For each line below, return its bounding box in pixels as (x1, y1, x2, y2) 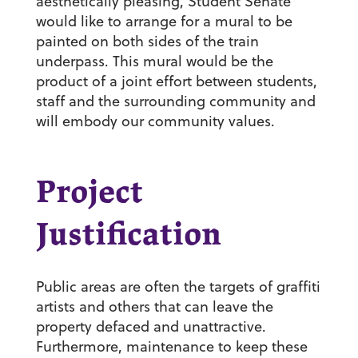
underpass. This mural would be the (35, 51, 273, 72)
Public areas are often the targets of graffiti (35, 276, 320, 297)
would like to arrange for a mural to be (35, 11, 292, 32)
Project (35, 178, 143, 209)
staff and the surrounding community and (35, 91, 316, 112)
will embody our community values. (35, 111, 275, 132)
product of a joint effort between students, (35, 71, 317, 92)
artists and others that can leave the (35, 296, 273, 317)
